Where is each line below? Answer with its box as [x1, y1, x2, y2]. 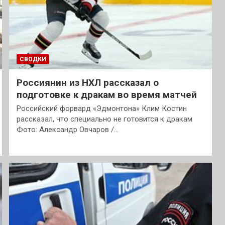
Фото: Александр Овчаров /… [16, 125, 119, 134]
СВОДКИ [19, 55, 46, 63]
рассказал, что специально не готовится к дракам [16, 114, 192, 124]
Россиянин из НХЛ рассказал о [16, 76, 159, 88]
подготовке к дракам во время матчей [16, 88, 197, 100]
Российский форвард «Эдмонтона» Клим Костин [16, 103, 187, 113]
